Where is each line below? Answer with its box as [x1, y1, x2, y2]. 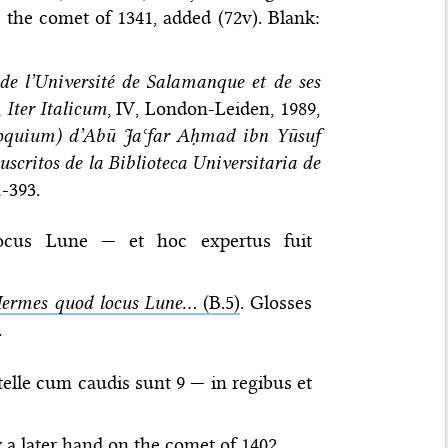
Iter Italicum [7, 96, 107, 120]
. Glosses [239, 290, 313, 314]
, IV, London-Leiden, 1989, [106, 96, 320, 120]
